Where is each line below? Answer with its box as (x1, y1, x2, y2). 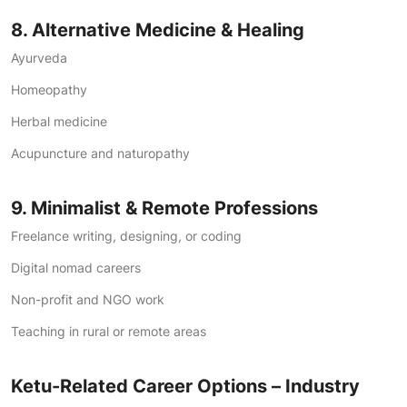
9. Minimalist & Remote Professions (11, 197, 318, 219)
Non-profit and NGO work (11, 292, 164, 307)
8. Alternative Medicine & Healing (11, 19, 304, 41)
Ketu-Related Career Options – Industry (11, 375, 360, 397)
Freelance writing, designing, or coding (11, 228, 242, 243)
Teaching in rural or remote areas (11, 323, 206, 339)
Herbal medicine (11, 114, 107, 129)
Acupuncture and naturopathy (11, 145, 190, 161)
